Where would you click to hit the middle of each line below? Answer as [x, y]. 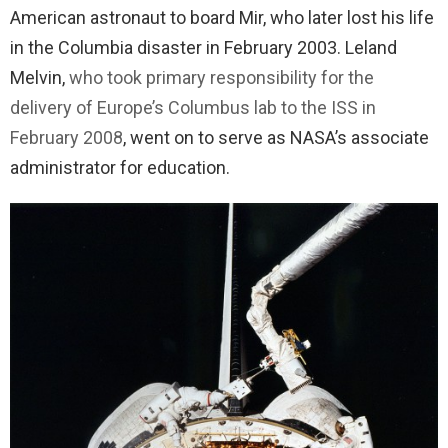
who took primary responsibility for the [221, 77]
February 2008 [66, 137]
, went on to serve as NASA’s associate [276, 137]
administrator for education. [120, 167]
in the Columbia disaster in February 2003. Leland [203, 47]
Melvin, [39, 77]
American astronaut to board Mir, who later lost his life [222, 17]
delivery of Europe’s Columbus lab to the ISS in [193, 107]
